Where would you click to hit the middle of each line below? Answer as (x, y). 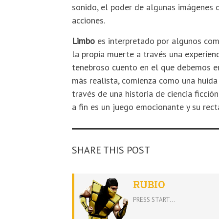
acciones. (88, 20)
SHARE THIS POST (111, 150)
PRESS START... (154, 199)
